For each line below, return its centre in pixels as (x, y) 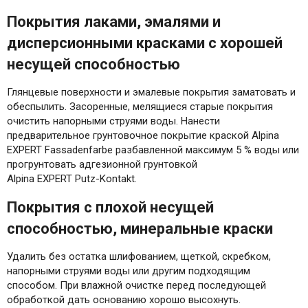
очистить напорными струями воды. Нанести (113, 121)
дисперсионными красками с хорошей (145, 43)
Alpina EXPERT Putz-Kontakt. (72, 178)
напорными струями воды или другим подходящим (129, 271)
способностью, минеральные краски (140, 228)
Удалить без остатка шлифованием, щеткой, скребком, (139, 256)
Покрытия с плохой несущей (110, 207)
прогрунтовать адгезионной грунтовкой (102, 164)
